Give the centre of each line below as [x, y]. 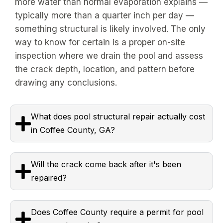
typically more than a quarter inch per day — [105, 15]
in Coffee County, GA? [73, 130]
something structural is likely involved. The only [110, 29]
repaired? [49, 178]
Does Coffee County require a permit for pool [117, 212]
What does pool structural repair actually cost [118, 116]
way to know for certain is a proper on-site [100, 42]
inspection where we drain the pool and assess [109, 56]
